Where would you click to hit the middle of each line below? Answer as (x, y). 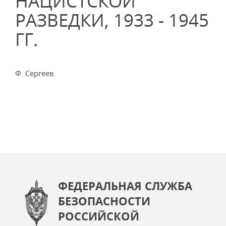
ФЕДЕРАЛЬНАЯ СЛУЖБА (125, 186)
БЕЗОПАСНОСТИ (104, 201)
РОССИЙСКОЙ (99, 216)
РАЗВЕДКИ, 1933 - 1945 (112, 20)
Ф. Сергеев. (36, 73)
